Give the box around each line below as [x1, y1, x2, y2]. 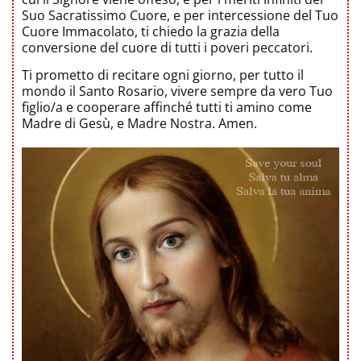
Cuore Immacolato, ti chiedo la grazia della [22, 23, 280, 40]
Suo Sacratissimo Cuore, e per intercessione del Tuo [22, 6, 338, 24]
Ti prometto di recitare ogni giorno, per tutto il [22, 66, 304, 84]
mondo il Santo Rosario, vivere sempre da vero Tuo [22, 82, 333, 100]
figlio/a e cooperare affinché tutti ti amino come [22, 98, 312, 116]
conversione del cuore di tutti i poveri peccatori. [22, 39, 313, 56]
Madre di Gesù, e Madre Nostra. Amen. [22, 114, 257, 132]
